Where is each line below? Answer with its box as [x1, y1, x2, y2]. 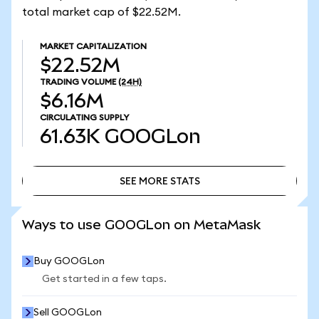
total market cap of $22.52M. [22, 6, 181, 18]
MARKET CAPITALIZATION [40, 42, 147, 51]
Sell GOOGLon [33, 308, 102, 318]
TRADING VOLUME [40, 78, 116, 86]
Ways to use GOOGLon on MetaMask [22, 217, 261, 232]
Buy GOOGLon [33, 256, 105, 266]
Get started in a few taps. [42, 274, 167, 284]
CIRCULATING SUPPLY [40, 113, 129, 122]
